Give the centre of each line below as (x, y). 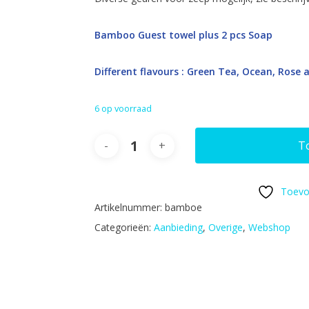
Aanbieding (178, 227)
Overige (225, 227)
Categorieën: (124, 227)
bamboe (183, 207)
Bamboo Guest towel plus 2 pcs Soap (183, 35)
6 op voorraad (123, 108)
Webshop (269, 227)
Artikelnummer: (129, 207)
